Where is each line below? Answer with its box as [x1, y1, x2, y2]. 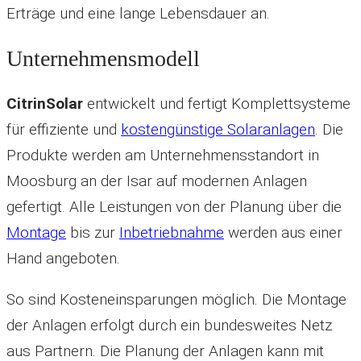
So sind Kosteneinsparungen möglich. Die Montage [6, 290, 346, 309]
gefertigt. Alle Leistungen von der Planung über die [6, 197, 342, 217]
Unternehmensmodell [6, 45, 200, 71]
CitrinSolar [6, 94, 83, 114]
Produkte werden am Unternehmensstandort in [6, 146, 319, 165]
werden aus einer [224, 223, 342, 243]
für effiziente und [6, 120, 121, 139]
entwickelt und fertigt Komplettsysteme [83, 94, 351, 114]
